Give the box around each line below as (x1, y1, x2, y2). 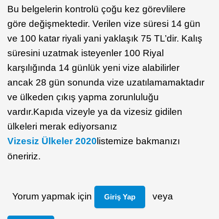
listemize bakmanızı (97, 136, 180, 146)
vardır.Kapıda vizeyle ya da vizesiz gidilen (7, 107, 182, 117)
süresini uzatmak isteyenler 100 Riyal (7, 48, 164, 58)
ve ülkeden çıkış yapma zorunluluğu (7, 92, 159, 102)
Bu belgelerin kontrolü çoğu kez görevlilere (7, 4, 186, 14)
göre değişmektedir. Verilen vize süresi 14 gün (7, 19, 200, 29)
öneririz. (7, 151, 43, 161)
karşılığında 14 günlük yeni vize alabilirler (7, 63, 179, 73)
